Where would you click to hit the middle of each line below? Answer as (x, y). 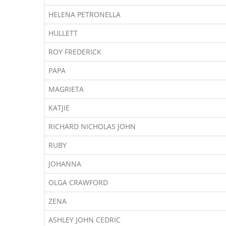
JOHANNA (65, 164)
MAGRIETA (66, 89)
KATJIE (59, 108)
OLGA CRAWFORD (78, 182)
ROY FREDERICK (75, 52)
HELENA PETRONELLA (84, 14)
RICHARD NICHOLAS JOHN (92, 126)
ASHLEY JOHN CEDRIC (84, 220)
